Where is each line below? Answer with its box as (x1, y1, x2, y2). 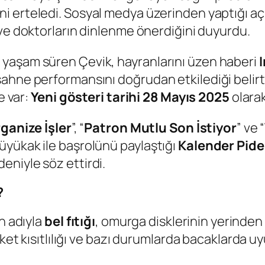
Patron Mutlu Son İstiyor (84, 119, 237, 137)
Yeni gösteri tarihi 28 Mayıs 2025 (31, 88, 230, 106)
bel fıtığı (44, 212, 95, 231)
